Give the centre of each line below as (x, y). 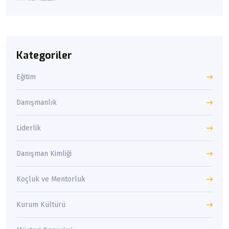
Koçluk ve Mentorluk (51, 179)
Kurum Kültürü (41, 205)
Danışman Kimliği (44, 154)
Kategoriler (44, 56)
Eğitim (26, 77)
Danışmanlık (37, 103)
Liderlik (29, 128)
